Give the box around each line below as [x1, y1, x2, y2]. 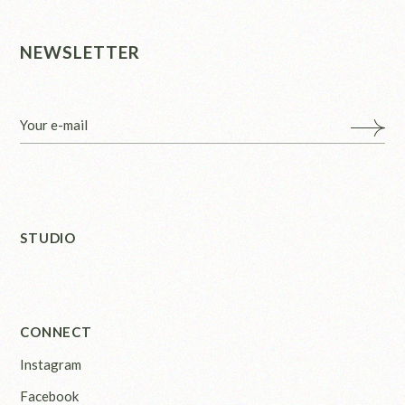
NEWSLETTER [20, 42, 140, 62]
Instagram [20, 356, 82, 372]
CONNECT [20, 324, 92, 340]
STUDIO [20, 230, 76, 246]
